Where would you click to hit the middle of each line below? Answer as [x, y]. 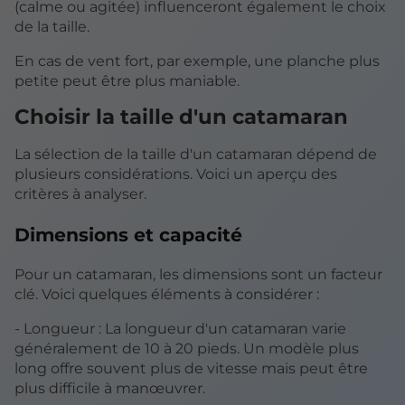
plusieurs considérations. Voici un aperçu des [176, 174]
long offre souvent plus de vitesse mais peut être [191, 369]
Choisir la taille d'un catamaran [181, 117]
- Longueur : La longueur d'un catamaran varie [180, 329]
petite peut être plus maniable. [127, 81]
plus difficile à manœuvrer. [110, 389]
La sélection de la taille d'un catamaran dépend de [196, 155]
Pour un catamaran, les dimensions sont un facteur [198, 275]
